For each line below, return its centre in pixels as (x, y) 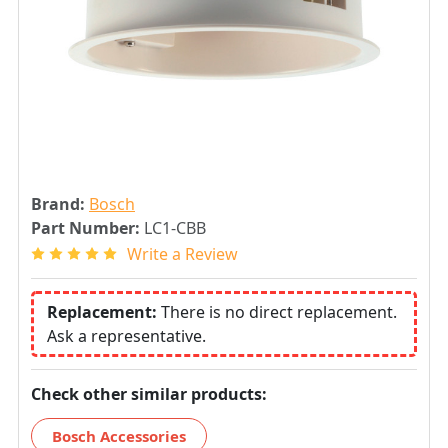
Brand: (58, 204)
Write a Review (182, 253)
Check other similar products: (149, 393)
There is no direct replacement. (279, 311)
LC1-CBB (175, 228)
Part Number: (85, 228)
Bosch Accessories (119, 435)
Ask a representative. (126, 335)
